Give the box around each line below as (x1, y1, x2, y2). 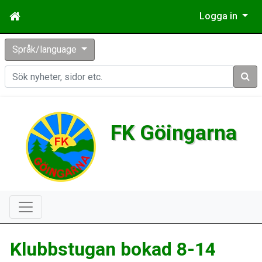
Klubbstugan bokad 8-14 (10, 238, 216, 260)
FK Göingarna (110, 120, 237, 145)
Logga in (199, 11, 240, 22)
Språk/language (12, 44, 79, 55)
